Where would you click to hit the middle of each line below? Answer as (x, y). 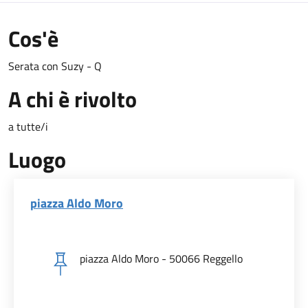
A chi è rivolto (73, 99)
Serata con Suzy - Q (56, 66)
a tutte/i (28, 126)
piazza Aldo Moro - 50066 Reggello (161, 258)
